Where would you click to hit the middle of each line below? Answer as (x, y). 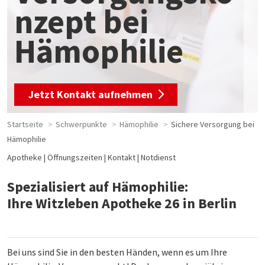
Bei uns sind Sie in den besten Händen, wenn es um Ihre (117, 252)
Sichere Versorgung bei (213, 125)
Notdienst (158, 158)
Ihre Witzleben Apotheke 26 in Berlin (122, 203)
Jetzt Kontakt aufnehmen (91, 95)
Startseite (25, 125)
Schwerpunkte (81, 125)
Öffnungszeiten (75, 158)
